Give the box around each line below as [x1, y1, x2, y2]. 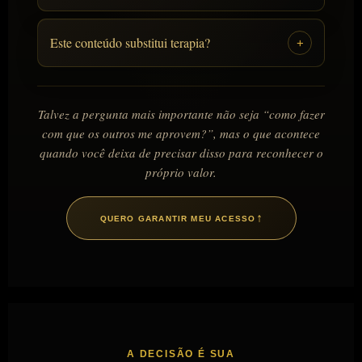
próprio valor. [145, 164, 217, 181]
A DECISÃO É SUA [127, 348, 235, 360]
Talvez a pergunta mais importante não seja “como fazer [37, 106, 325, 123]
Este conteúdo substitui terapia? [50, 34, 210, 52]
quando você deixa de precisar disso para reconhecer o [39, 145, 323, 162]
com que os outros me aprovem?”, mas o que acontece [42, 125, 320, 142]
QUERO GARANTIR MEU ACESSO [99, 213, 256, 223]
